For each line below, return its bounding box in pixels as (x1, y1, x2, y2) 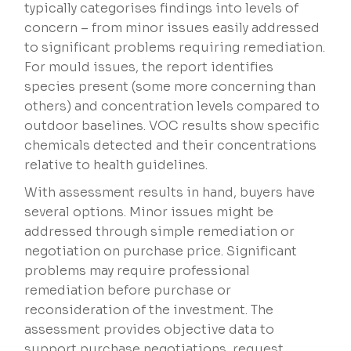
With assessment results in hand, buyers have (24, 184, 316, 201)
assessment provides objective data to (24, 321, 275, 338)
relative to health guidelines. (24, 157, 208, 174)
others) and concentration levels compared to (24, 98, 320, 115)
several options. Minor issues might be (24, 204, 274, 221)
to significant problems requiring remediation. (24, 39, 326, 56)
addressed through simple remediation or (24, 223, 295, 241)
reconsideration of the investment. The (24, 302, 274, 319)
